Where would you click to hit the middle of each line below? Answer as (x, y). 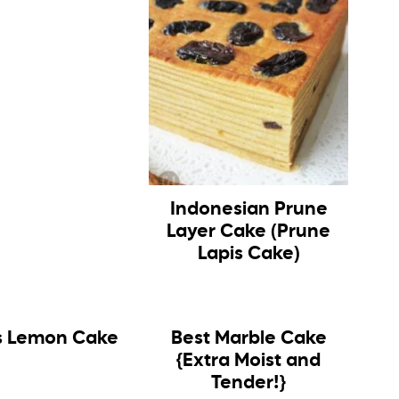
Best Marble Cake (248, 339)
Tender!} (249, 384)
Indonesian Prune (248, 210)
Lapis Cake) (248, 255)
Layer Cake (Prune (249, 232)
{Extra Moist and (249, 362)
